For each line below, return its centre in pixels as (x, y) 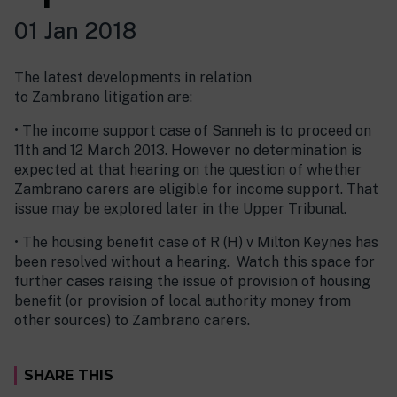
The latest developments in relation (133, 78)
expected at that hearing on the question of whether (188, 170)
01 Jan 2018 (75, 31)
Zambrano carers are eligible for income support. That (196, 189)
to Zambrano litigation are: (103, 97)
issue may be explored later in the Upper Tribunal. (180, 209)
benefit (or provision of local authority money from (183, 301)
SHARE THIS (69, 375)
